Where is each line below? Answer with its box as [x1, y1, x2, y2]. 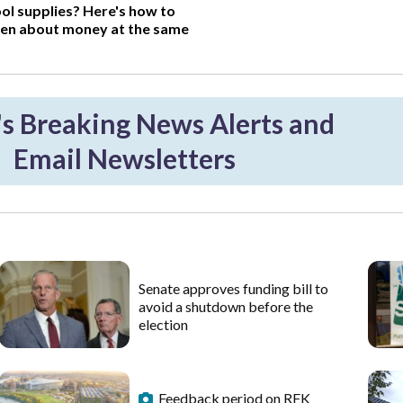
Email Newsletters [13, 142, 236, 175]
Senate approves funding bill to [139, 280, 329, 298]
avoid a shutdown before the [139, 298, 314, 316]
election [139, 316, 189, 334]
